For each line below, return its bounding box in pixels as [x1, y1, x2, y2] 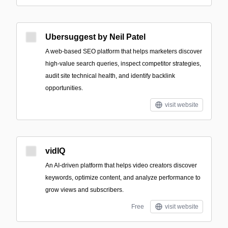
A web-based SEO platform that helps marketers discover [45, 48, 202, 55]
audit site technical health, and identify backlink [45, 72, 175, 79]
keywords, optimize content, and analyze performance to [45, 174, 201, 181]
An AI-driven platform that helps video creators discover [45, 162, 197, 169]
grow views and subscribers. [45, 186, 124, 193]
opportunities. [45, 84, 83, 92]
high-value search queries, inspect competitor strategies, [45, 60, 201, 67]
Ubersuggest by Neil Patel [45, 33, 146, 41]
